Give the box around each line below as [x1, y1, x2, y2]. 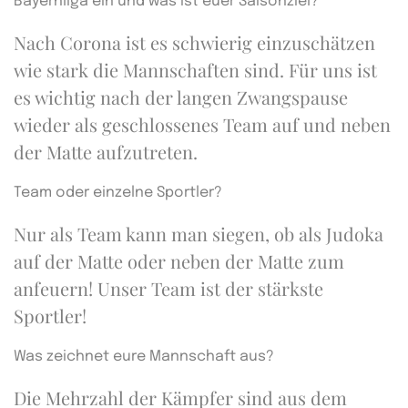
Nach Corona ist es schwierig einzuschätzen [14, 30, 375, 55]
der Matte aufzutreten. [14, 139, 198, 164]
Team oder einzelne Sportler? [14, 185, 222, 200]
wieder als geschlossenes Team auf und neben [14, 112, 391, 137]
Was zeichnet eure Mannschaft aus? [14, 349, 274, 364]
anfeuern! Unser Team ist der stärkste [14, 276, 323, 301]
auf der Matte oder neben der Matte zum [14, 249, 344, 273]
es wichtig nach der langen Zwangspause [14, 85, 348, 109]
